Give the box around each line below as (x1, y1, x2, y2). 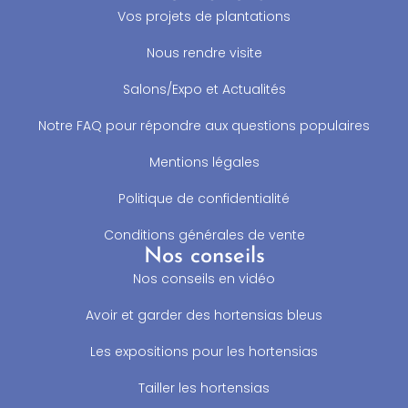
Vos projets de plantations (117, 6, 291, 25)
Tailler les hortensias (138, 378, 270, 397)
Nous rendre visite (146, 43, 262, 62)
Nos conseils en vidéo (133, 269, 275, 288)
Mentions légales (148, 152, 260, 171)
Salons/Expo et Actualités (122, 79, 286, 98)
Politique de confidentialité (118, 189, 290, 208)
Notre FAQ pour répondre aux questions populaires (38, 116, 370, 135)
